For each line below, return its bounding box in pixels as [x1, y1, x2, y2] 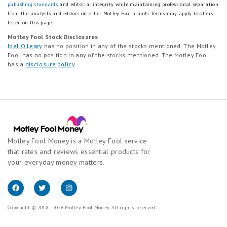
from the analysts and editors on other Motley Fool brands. [8, 10, 151, 17]
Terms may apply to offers [150, 10, 213, 17]
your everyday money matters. [8, 157, 105, 167]
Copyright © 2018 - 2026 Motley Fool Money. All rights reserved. [8, 204, 157, 211]
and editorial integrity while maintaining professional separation [58, 1, 218, 8]
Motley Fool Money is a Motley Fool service [8, 136, 147, 145]
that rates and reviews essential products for [8, 146, 150, 156]
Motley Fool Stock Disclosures [8, 33, 98, 41]
